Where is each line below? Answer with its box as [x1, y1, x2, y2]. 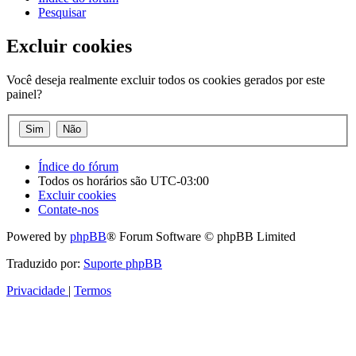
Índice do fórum [38, 159, 118, 173]
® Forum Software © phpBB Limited [106, 229, 296, 243]
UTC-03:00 [150, 173, 209, 188]
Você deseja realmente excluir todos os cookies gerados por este [6, 73, 325, 87]
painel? [6, 87, 42, 102]
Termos [74, 283, 111, 297]
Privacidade [6, 283, 65, 297]
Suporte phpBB [83, 256, 162, 270]
